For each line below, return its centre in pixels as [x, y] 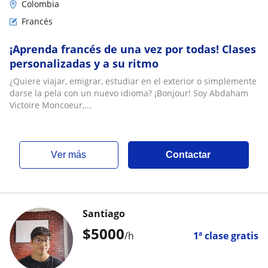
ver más [72, 154]
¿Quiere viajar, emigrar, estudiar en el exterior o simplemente [133, 81]
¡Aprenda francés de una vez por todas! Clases [133, 49]
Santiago [104, 213]
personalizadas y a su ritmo [84, 63]
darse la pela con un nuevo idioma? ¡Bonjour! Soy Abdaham [129, 93]
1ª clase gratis [226, 235]
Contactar [188, 154]
